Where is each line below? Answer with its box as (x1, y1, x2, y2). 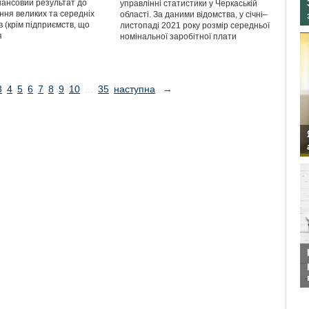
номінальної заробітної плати (120, 32, 237, 41)
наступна (114, 83, 155, 94)
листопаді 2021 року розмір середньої (120, 21, 270, 30)
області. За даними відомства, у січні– (120, 10, 268, 19)
